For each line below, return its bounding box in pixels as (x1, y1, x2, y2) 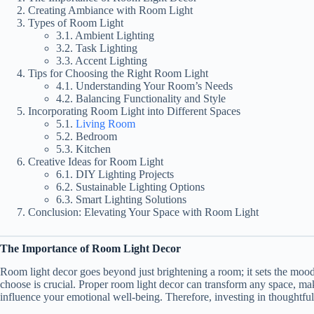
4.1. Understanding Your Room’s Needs (56, 79, 233, 92)
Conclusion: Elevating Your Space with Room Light (28, 205, 259, 218)
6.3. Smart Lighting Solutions (56, 193, 186, 205)
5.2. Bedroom (56, 130, 117, 142)
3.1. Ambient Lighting (56, 29, 154, 41)
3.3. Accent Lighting (56, 54, 147, 67)
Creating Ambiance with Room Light (28, 4, 193, 16)
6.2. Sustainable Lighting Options (56, 180, 205, 193)
